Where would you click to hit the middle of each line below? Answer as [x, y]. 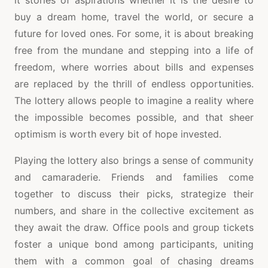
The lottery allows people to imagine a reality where [134, 101]
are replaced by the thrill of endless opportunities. [134, 84]
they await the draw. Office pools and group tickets [134, 228]
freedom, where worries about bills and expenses [134, 67]
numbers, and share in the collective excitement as [134, 211]
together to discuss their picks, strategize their [134, 194]
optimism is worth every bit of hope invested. [118, 134]
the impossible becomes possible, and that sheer [134, 118]
